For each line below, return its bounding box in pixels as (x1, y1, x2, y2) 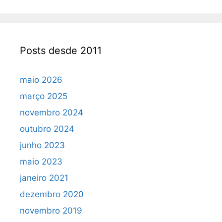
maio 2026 (20, 75, 62, 85)
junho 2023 (20, 140, 65, 151)
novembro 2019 (20, 206, 82, 216)
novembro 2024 (20, 108, 83, 118)
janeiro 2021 (20, 173, 68, 183)
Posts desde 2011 (20, 45, 102, 57)
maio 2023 (20, 157, 62, 167)
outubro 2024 (20, 124, 74, 134)
